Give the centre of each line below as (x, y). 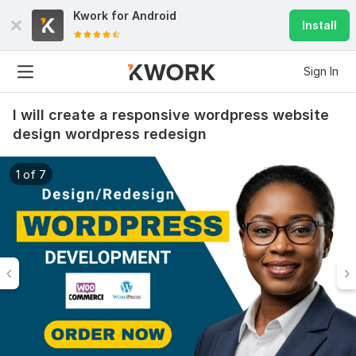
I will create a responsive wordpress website (171, 115)
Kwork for (103, 15)
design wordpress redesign (110, 134)
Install (319, 25)
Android (154, 15)
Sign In (321, 71)
